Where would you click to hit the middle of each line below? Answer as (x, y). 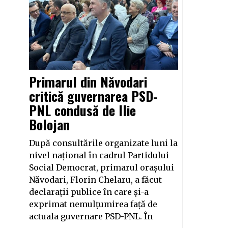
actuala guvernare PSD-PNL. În (91, 216)
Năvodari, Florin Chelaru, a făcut (95, 180)
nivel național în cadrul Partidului (99, 155)
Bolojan (49, 124)
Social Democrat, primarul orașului (102, 167)
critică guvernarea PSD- (93, 96)
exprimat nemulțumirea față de (93, 204)
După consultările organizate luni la (103, 143)
